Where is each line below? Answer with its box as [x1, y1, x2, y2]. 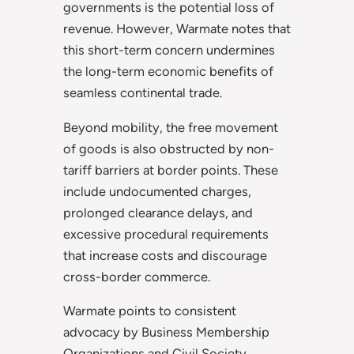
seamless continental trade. [63, 85, 222, 101]
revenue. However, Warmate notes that [63, 21, 291, 37]
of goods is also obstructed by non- [63, 140, 274, 156]
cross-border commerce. [63, 268, 210, 284]
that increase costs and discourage [63, 247, 267, 263]
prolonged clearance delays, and [63, 204, 253, 220]
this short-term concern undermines [63, 42, 275, 58]
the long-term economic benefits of [63, 63, 273, 80]
